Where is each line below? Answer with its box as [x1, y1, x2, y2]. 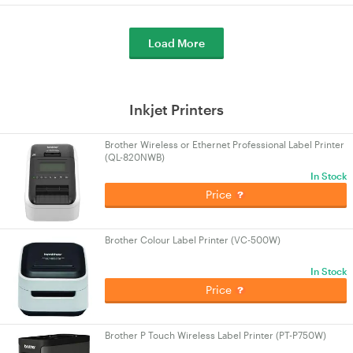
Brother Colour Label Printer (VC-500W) [105, 234, 281, 245]
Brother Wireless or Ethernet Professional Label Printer [105, 139, 344, 150]
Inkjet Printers [129, 101, 224, 118]
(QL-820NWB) [105, 151, 165, 162]
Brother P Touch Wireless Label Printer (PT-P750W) [105, 329, 326, 340]
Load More [148, 36, 205, 50]
